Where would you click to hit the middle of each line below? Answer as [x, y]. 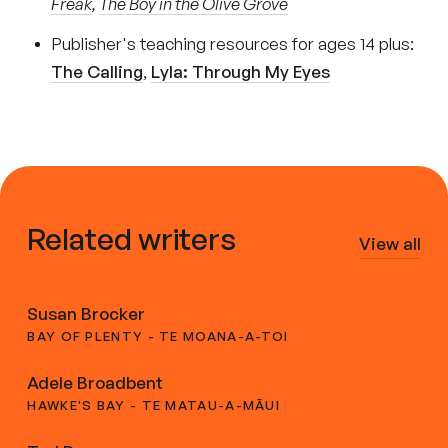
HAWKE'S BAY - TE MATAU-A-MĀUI [154, 404]
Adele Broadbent [95, 382]
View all [389, 243]
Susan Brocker [86, 313]
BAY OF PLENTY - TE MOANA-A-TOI [158, 335]
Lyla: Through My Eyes [241, 71]
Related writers [132, 238]
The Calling [97, 71]
